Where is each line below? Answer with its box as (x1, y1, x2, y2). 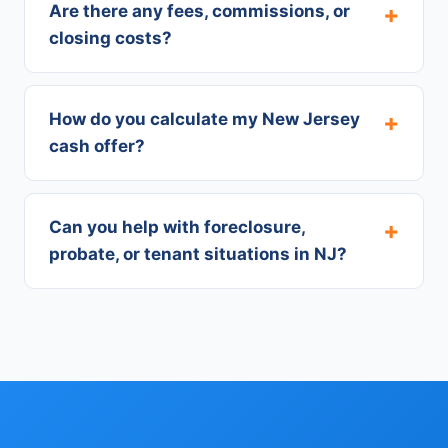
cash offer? (49, 136, 145, 156)
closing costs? (49, 28, 172, 48)
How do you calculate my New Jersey (49, 109, 360, 129)
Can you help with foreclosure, (49, 217, 305, 237)
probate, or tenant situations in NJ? (49, 244, 347, 264)
